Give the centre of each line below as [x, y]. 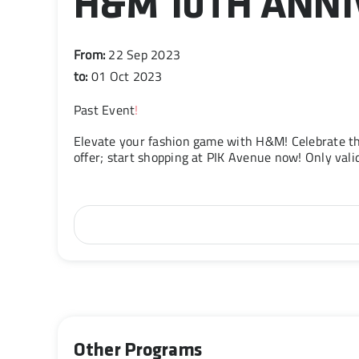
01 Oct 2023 [127, 77]
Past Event [104, 110]
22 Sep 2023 [145, 55]
